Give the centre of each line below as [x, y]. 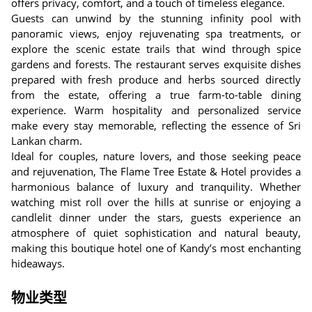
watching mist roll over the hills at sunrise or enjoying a [156, 202]
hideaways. [38, 263]
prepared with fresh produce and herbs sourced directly [156, 79]
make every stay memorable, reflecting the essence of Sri [156, 125]
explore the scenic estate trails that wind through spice [156, 49]
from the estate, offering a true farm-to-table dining [156, 95]
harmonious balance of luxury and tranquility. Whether [156, 187]
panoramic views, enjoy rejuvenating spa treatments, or [156, 33]
